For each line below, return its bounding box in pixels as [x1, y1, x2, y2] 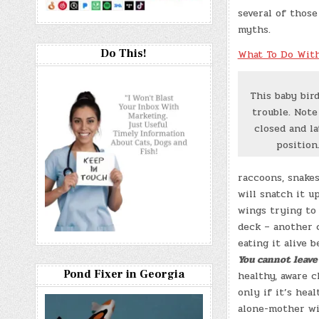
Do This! [100, 46, 147, 61]
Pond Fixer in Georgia [63, 267, 184, 281]
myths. [237, 21, 271, 37]
